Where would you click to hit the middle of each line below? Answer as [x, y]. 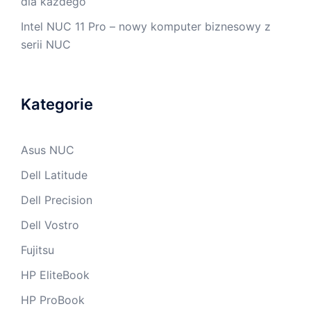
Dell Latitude [54, 175]
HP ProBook [53, 300]
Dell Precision [57, 200]
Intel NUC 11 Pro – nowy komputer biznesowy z [146, 26]
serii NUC [46, 44]
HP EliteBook [55, 275]
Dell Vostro [50, 225]
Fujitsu [37, 250]
